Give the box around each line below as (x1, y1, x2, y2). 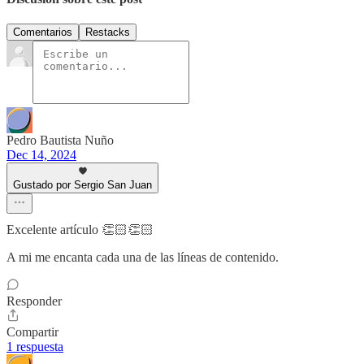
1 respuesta (6, 339, 63, 353)
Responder (6, 293, 62, 308)
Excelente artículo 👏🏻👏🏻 (6, 222, 154, 236)
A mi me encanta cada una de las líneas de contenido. (6, 249, 279, 264)
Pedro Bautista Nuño (6, 132, 114, 147)
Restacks (85, 25, 130, 38)
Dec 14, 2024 (6, 147, 76, 162)
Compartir (6, 324, 58, 339)
